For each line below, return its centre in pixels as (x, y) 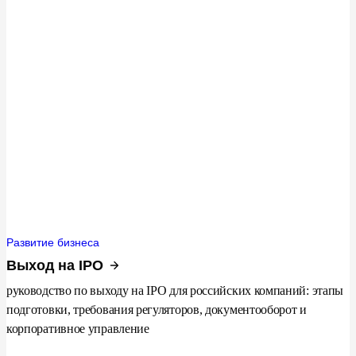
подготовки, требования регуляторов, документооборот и (157, 310)
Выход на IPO (55, 266)
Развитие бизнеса (53, 243)
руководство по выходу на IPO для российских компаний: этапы (175, 291)
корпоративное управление (78, 329)
